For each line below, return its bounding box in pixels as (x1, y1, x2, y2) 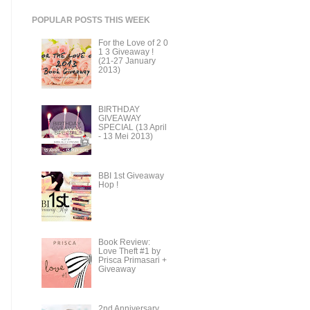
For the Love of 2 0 (98, 38, 168, 47)
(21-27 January (98, 56, 156, 65)
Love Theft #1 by (98, 247, 161, 256)
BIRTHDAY (98, 104, 140, 113)
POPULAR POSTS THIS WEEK (32, 15, 150, 25)
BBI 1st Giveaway (98, 171, 164, 180)
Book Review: (98, 238, 150, 247)
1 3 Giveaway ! (98, 47, 154, 56)
